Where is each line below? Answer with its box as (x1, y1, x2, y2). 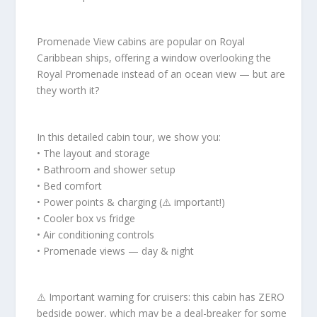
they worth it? (37, 83, 100, 98)
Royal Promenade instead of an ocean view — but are (37, 67, 286, 81)
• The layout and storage (37, 146, 151, 160)
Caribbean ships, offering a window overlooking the (37, 51, 272, 65)
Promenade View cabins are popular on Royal (37, 35, 246, 49)
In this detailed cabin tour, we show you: (37, 129, 221, 144)
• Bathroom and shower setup (37, 162, 176, 176)
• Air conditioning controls (37, 227, 155, 241)
